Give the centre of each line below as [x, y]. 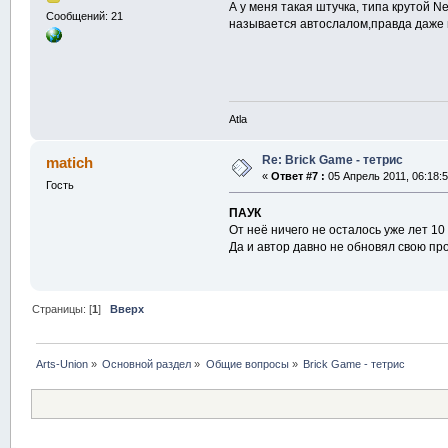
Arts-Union [62, 363]
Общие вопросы [247, 363]
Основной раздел [147, 363]
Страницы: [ [62, 308]
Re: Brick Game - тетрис [332, 160]
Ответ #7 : [297, 176]
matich [70, 163]
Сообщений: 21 [84, 16]
